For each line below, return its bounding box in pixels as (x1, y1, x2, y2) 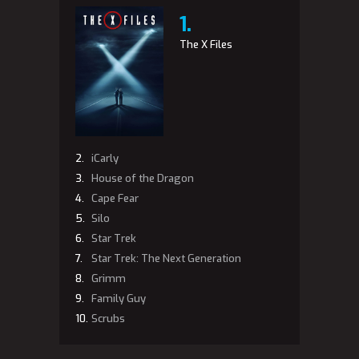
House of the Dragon (91, 171, 194, 185)
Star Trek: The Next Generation (91, 251, 241, 265)
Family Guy (91, 291, 146, 305)
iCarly (91, 151, 119, 165)
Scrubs (91, 311, 125, 325)
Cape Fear (91, 191, 139, 205)
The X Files (179, 38, 232, 51)
